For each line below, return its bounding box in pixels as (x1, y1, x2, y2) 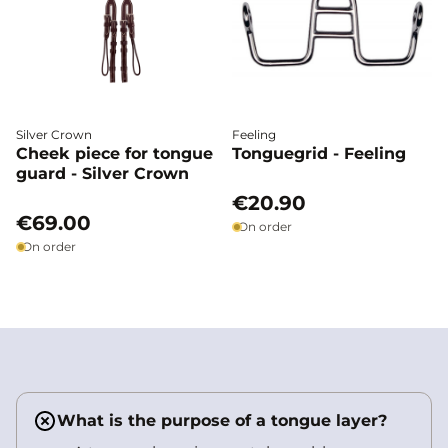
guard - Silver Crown (16, 164, 189, 183)
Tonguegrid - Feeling (232, 144, 406, 163)
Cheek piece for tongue (16, 144, 213, 163)
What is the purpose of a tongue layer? (57, 411, 387, 430)
